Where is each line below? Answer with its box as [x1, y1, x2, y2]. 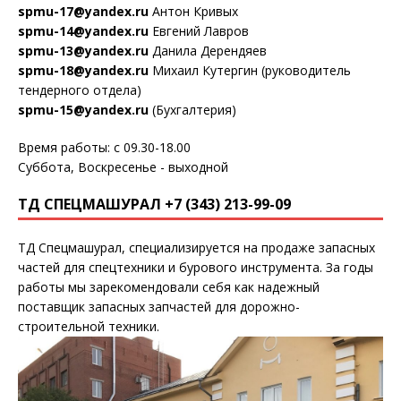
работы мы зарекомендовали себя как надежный [18, 278, 320, 295]
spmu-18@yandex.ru [18, 62, 149, 79]
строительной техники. [18, 318, 159, 335]
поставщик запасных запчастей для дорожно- [18, 298, 300, 315]
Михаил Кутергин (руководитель [149, 62, 351, 79]
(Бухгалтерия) [149, 101, 236, 118]
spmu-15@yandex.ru [18, 101, 149, 118]
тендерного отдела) [18, 81, 141, 98]
